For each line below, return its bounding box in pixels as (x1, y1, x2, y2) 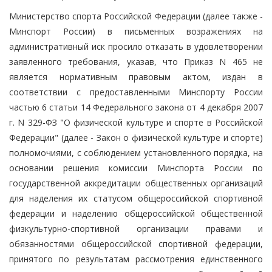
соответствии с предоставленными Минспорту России (9, 86, 263, 98)
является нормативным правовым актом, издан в (9, 70, 263, 83)
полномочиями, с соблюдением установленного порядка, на (9, 146, 263, 158)
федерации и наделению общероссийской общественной (9, 207, 263, 219)
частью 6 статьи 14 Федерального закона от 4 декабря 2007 (9, 101, 263, 113)
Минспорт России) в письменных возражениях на (9, 25, 263, 37)
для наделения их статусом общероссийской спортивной (9, 192, 263, 204)
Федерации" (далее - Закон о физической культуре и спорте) (9, 131, 263, 143)
